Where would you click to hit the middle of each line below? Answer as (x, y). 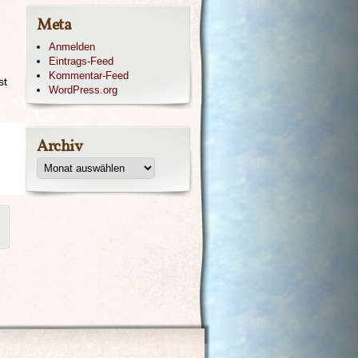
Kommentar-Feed (89, 76)
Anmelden (72, 47)
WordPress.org (83, 90)
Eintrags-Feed (81, 61)
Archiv (60, 147)
